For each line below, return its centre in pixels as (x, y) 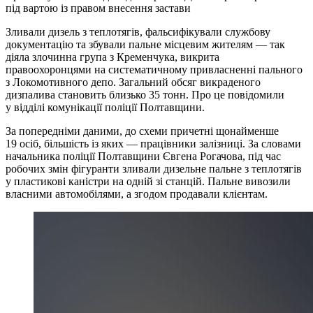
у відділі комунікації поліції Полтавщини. (105, 107)
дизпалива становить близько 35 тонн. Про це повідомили (145, 94)
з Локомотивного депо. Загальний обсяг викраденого (133, 82)
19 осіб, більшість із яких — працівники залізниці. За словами (153, 143)
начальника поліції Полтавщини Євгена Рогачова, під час (143, 156)
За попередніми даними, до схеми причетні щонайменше (142, 131)
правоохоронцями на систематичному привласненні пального (154, 69)
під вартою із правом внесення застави (98, 8)
